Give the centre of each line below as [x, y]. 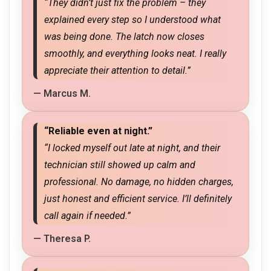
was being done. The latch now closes [124, 37]
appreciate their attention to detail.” [117, 71]
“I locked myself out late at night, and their [132, 148]
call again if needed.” [87, 216]
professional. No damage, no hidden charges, [139, 182]
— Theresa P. [62, 239]
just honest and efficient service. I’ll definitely [138, 199]
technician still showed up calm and [120, 165]
